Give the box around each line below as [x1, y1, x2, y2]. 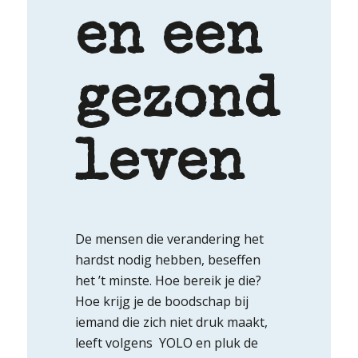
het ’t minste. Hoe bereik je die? [74, 271, 261, 289]
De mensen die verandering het [74, 229, 264, 248]
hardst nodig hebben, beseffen [74, 250, 261, 268]
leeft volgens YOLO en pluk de [74, 333, 258, 352]
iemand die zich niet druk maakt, [74, 312, 268, 331]
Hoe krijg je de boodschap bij [74, 292, 249, 310]
